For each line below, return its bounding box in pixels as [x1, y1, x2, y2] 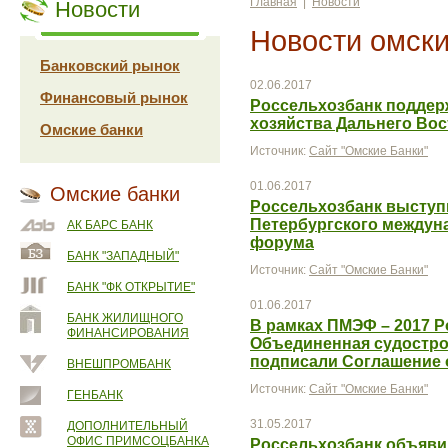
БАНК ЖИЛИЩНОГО [67, 311, 183, 325]
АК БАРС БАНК [67, 218, 153, 232]
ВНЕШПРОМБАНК [67, 357, 171, 371]
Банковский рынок [40, 57, 180, 74]
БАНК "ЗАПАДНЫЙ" [67, 249, 179, 263]
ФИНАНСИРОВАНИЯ [67, 326, 189, 340]
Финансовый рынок [40, 89, 188, 106]
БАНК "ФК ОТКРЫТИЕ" [67, 280, 195, 294]
